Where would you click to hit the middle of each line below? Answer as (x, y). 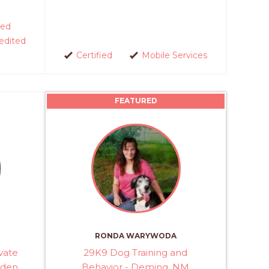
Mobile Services (174, 55)
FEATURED (136, 100)
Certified (94, 55)
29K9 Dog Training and (136, 252)
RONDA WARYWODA (136, 236)
